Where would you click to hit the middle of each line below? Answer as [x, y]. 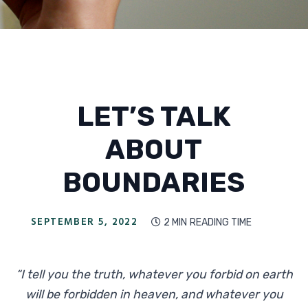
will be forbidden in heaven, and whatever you [154, 295]
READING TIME [221, 222]
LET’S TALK [154, 116]
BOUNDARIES [154, 182]
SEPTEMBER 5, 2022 [84, 222]
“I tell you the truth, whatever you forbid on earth [154, 275]
